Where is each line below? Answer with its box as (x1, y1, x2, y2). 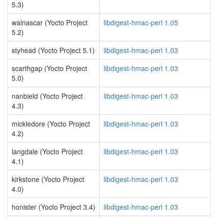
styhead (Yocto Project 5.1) (12, 45, 95, 55)
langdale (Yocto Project (12, 146, 83, 156)
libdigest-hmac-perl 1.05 (104, 18, 178, 27)
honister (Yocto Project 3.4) (12, 202, 95, 212)
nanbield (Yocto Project (12, 91, 83, 101)
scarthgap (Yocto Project (12, 63, 87, 73)
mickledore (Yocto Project (12, 119, 90, 128)
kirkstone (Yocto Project (12, 174, 84, 184)
